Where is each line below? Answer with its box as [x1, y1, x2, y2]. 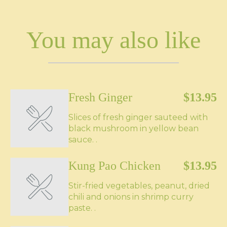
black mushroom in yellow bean [68, 124, 199, 133]
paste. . [68, 203, 96, 213]
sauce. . [68, 135, 97, 144]
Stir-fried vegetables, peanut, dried [68, 181, 210, 191]
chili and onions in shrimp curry [68, 192, 194, 202]
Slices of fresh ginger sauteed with [68, 112, 208, 122]
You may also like [26, 26, 201, 53]
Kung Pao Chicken [68, 159, 161, 172]
